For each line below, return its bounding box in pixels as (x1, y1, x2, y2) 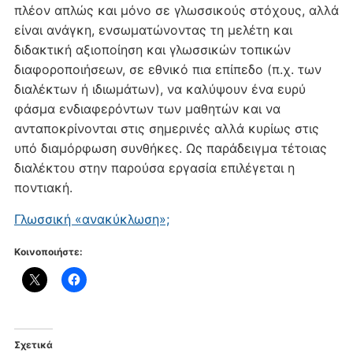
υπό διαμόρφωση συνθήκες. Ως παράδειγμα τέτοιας (13, 139, 327, 156)
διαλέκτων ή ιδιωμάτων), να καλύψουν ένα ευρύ (13, 80, 306, 97)
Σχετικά (13, 338, 53, 351)
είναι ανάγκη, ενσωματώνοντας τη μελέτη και (13, 21, 292, 38)
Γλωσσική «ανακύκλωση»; (13, 210, 169, 227)
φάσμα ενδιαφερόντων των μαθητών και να (13, 100, 281, 117)
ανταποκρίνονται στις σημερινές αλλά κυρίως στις (13, 120, 319, 136)
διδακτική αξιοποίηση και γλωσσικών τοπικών (13, 41, 291, 58)
